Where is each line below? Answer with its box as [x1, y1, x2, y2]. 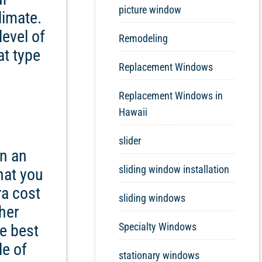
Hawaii [119, 106, 147, 119]
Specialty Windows [119, 220, 196, 233]
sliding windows [119, 192, 185, 205]
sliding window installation [119, 163, 229, 176]
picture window [119, 4, 181, 16]
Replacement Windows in [119, 89, 223, 102]
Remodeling [119, 32, 168, 45]
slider [119, 135, 141, 147]
